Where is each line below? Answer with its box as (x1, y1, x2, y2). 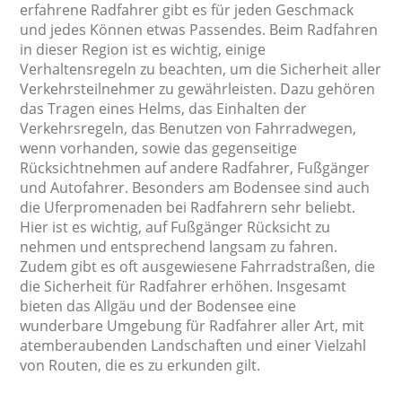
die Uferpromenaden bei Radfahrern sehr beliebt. (20, 197, 356, 217)
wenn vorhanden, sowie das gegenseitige (20, 138, 298, 158)
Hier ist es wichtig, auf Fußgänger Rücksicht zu (20, 217, 331, 237)
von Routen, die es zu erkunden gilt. (20, 355, 261, 375)
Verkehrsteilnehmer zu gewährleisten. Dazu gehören (20, 79, 376, 99)
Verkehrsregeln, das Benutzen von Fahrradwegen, (20, 118, 357, 138)
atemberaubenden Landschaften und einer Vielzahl (20, 336, 367, 355)
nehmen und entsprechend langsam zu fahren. (20, 237, 338, 257)
